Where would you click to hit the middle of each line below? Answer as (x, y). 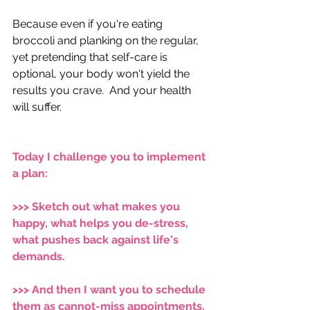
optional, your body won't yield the (102, 73)
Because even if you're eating (89, 24)
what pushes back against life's (97, 239)
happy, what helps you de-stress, (102, 223)
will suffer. (40, 107)
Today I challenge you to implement (110, 156)
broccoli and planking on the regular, (107, 40)
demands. (42, 256)
